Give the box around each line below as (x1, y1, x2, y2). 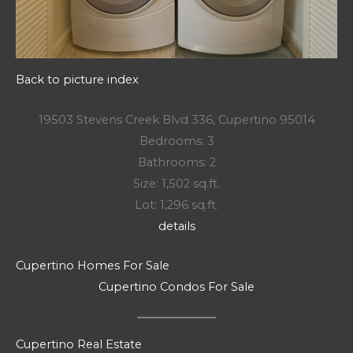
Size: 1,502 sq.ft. (133, 176, 220, 191)
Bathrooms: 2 (137, 154, 216, 169)
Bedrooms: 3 (139, 133, 214, 148)
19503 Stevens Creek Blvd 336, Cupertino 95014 (38, 112, 315, 127)
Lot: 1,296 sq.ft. (135, 197, 218, 212)
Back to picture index (16, 72, 139, 87)
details (158, 218, 195, 233)
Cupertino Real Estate (16, 336, 142, 351)
